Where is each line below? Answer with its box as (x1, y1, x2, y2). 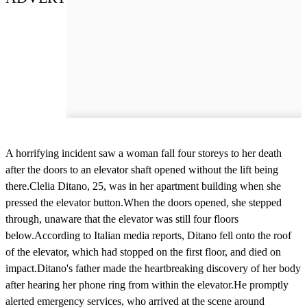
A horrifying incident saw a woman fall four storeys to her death (5, 147, 282, 159)
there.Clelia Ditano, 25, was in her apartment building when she (5, 180, 281, 192)
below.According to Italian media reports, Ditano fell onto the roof (5, 229, 291, 241)
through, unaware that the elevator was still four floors (5, 212, 238, 225)
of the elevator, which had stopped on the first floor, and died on (5, 245, 281, 258)
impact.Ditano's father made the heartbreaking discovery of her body (5, 262, 301, 274)
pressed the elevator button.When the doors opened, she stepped (5, 196, 282, 208)
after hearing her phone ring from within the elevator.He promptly (5, 278, 288, 291)
